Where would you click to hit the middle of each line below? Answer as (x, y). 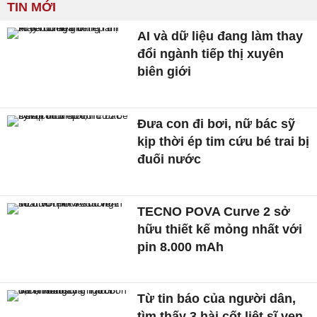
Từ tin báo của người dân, (217, 299)
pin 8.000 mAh (181, 247)
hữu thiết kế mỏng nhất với (220, 229)
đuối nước (169, 159)
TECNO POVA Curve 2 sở (214, 211)
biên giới (165, 72)
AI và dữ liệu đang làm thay (220, 36)
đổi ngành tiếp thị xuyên (211, 54)
